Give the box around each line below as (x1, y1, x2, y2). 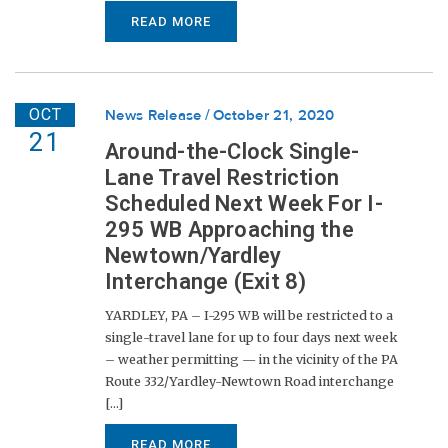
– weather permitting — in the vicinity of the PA (105, 352, 398, 367)
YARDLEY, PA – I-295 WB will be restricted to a (105, 308, 393, 323)
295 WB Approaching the (105, 217, 354, 242)
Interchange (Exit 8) (105, 269, 307, 294)
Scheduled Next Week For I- (105, 191, 383, 216)
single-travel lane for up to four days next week (105, 330, 398, 345)
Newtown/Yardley (105, 243, 282, 268)
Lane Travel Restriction (105, 165, 340, 190)
